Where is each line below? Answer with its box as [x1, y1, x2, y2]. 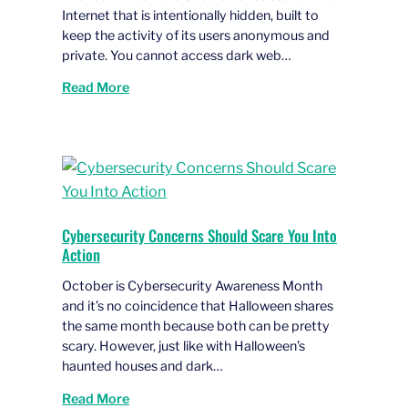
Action [62, 242, 100, 266]
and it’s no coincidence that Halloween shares [62, 298, 333, 315]
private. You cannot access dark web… [62, 46, 291, 64]
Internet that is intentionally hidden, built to [62, 6, 319, 24]
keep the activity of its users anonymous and [62, 26, 330, 44]
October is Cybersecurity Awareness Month [62, 278, 322, 295]
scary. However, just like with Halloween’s [62, 338, 305, 355]
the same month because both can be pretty [62, 318, 330, 335]
